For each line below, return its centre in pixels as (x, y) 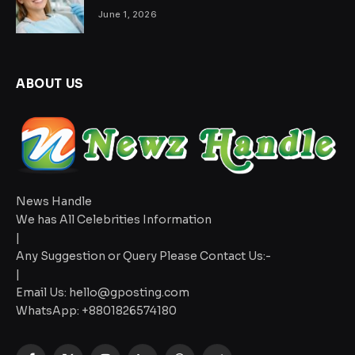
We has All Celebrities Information (114, 219)
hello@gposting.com (129, 292)
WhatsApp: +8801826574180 (96, 310)
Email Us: (42, 292)
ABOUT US (50, 83)
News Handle (54, 201)
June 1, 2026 (128, 14)
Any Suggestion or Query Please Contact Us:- (143, 256)
